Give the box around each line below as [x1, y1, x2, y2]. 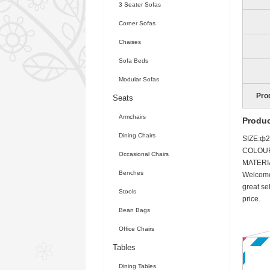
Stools [119, 188, 136, 195]
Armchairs [119, 113, 146, 120]
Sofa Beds [119, 57, 148, 64]
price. [242, 195, 260, 203]
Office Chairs [119, 225, 154, 232]
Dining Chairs [119, 132, 155, 139]
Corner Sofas [119, 20, 155, 27]
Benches [119, 169, 143, 176]
